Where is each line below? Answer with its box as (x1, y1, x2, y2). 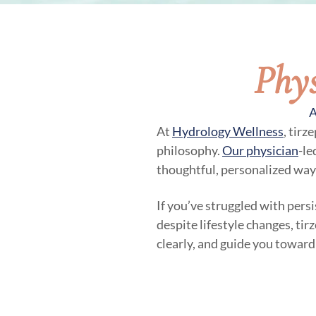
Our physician (222, 140, 298, 156)
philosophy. (157, 140, 222, 156)
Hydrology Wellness (172, 121, 284, 137)
